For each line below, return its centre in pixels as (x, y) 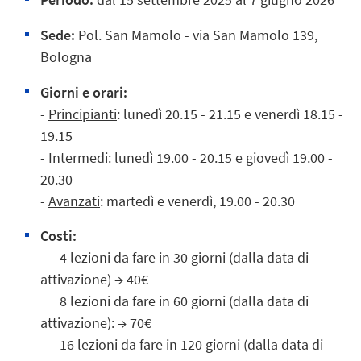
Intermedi (78, 157)
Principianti (83, 114)
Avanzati (74, 201)
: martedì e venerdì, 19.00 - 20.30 (197, 201)
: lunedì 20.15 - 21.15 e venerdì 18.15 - (230, 114)
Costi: (58, 236)
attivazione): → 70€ (96, 323)
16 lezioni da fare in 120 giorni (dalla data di (182, 345)
